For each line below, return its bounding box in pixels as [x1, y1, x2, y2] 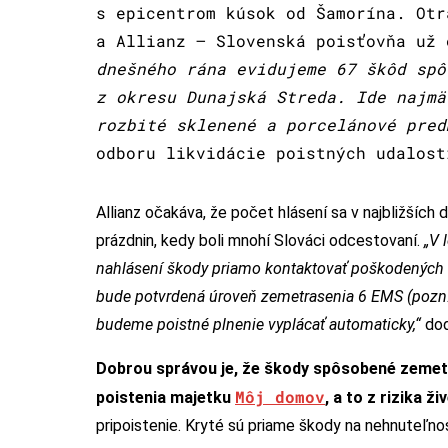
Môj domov [235, 385, 325, 407]
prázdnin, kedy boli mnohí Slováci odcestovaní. [96, 230, 424, 250]
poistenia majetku [96, 387, 235, 407]
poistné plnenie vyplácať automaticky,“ [157, 314, 425, 334]
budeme [96, 314, 153, 334]
